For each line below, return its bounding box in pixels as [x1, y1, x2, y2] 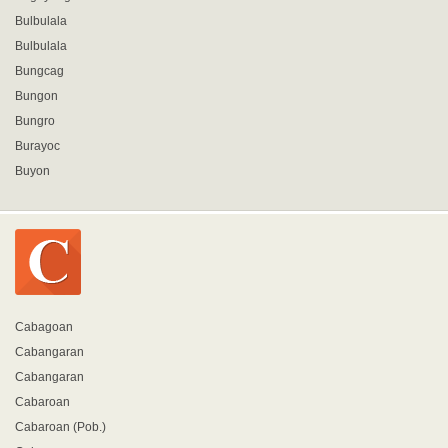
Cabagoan [15, 320, 73, 334]
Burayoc [15, 139, 60, 153]
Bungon [15, 89, 58, 103]
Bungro [15, 114, 55, 128]
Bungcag [15, 64, 64, 78]
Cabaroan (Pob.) [15, 420, 106, 434]
